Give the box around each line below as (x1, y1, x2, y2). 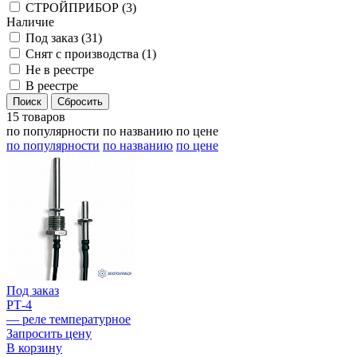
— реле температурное (6, 312, 131, 327)
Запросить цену (6, 327, 92, 341)
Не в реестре (25, 63, 94, 77)
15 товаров (6, 110, 65, 124)
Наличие (6, 15, 54, 29)
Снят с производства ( (25, 47, 146, 61)
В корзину (6, 341, 62, 355)
